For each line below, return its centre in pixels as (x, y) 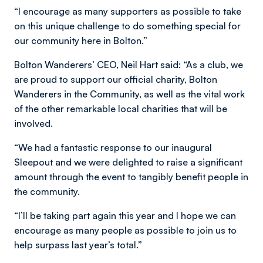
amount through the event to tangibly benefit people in (131, 177)
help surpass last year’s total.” (78, 245)
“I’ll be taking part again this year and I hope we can (125, 215)
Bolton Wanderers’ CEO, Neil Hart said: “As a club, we (129, 65)
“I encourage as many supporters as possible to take (128, 11)
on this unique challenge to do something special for (127, 26)
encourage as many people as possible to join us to (125, 230)
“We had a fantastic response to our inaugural (113, 147)
